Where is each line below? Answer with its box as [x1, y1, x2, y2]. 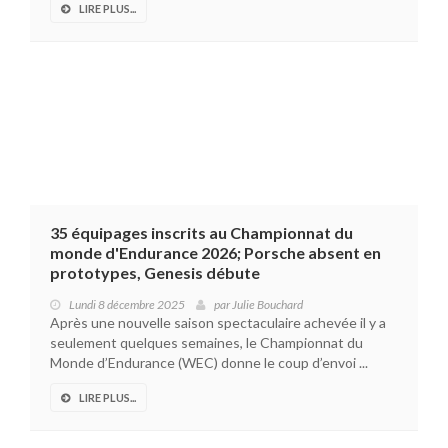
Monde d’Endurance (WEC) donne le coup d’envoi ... [50, 354, 368, 372]
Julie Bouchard [232, 297, 303, 313]
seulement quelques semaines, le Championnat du [50, 334, 363, 352]
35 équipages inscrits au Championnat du [50, 223, 353, 243]
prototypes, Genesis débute [50, 263, 260, 283]
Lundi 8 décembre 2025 [69, 297, 185, 313]
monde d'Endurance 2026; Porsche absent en [50, 243, 381, 263]
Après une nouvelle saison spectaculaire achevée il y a [50, 314, 386, 332]
